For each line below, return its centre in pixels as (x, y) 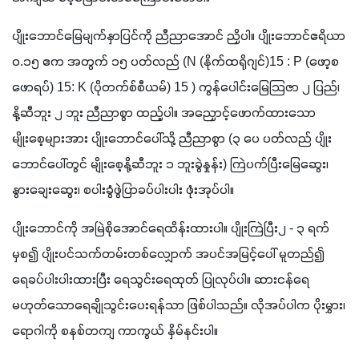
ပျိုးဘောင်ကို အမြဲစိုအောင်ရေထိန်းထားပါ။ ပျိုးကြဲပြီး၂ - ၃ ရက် (171, 229)
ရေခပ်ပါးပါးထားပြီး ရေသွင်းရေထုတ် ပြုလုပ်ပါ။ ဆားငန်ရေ (161, 280)
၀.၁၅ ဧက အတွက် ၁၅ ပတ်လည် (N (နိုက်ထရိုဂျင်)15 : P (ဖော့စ (175, 62)
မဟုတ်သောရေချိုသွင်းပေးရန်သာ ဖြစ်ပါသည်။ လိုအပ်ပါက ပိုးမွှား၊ (179, 306)
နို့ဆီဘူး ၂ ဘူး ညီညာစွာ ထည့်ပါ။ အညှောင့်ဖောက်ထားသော (164, 113)
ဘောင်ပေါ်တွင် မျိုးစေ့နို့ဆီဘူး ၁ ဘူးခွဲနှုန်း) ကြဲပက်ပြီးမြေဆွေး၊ (170, 165)
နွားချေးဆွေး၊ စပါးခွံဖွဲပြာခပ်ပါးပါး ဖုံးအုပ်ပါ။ (123, 190)
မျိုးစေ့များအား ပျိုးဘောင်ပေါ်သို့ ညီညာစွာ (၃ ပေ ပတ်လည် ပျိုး (172, 139)
